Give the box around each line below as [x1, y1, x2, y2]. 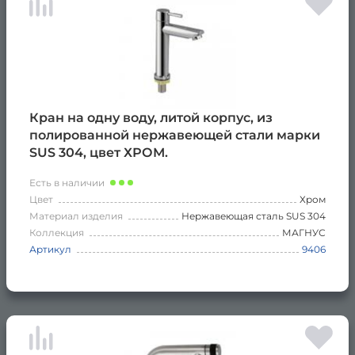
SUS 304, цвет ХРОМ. [29, 144, 168, 160]
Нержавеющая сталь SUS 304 [181, 209, 326, 222]
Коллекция [29, 226, 84, 239]
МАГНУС [282, 226, 326, 239]
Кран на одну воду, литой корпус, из [29, 109, 273, 125]
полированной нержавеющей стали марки [29, 127, 320, 143]
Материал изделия [29, 209, 123, 222]
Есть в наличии [29, 176, 105, 189]
